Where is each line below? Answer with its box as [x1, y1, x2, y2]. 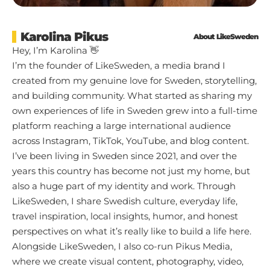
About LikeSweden [193, 31, 258, 41]
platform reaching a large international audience [12, 119, 231, 131]
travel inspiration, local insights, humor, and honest [12, 210, 238, 222]
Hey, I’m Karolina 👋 [12, 44, 99, 56]
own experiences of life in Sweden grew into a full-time [12, 104, 257, 116]
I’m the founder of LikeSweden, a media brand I [12, 59, 225, 71]
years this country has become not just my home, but [12, 165, 250, 177]
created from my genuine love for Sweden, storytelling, [12, 74, 257, 86]
